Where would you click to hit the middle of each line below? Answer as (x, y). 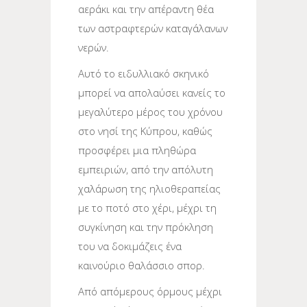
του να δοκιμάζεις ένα (130, 246)
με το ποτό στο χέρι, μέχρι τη (147, 207)
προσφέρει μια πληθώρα (137, 150)
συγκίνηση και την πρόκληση (146, 226)
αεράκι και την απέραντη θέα (146, 9)
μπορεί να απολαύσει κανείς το (152, 92)
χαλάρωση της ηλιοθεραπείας (149, 188)
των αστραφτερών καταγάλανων (153, 28)
